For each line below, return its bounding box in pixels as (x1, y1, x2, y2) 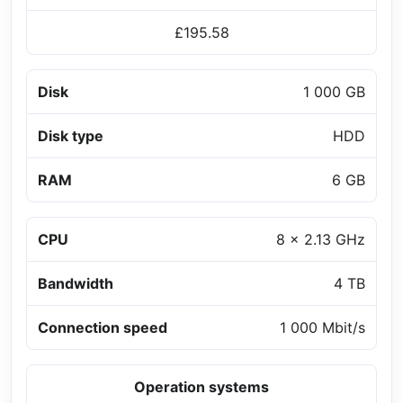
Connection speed (38, 318, 167, 337)
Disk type (38, 127, 103, 146)
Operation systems (134, 378, 269, 397)
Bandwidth (38, 274, 113, 293)
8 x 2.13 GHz (276, 230, 365, 249)
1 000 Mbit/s (280, 318, 365, 337)
